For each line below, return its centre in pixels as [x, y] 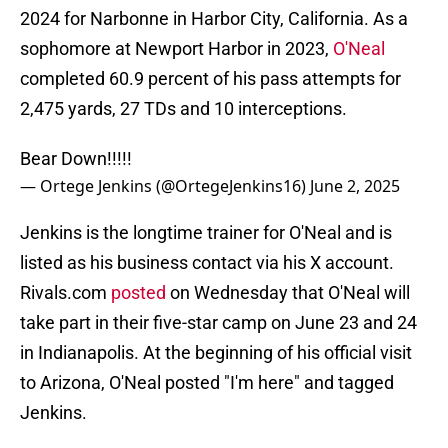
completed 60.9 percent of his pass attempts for [210, 79]
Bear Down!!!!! [76, 159]
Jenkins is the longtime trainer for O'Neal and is [206, 233]
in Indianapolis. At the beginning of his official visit [216, 353]
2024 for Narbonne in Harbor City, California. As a [214, 19]
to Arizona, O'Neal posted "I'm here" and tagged [207, 383]
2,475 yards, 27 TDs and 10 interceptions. [183, 109]
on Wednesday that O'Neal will [288, 293]
